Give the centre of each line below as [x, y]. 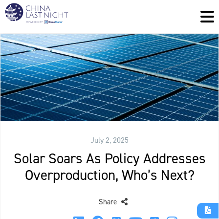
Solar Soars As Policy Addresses [109, 159]
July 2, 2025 [109, 140]
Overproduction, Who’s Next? [109, 175]
